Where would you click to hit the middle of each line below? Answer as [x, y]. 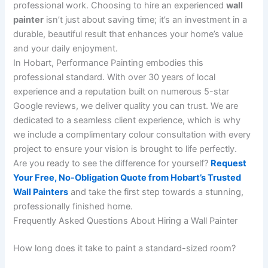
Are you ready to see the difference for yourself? [112, 163]
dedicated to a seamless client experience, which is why [127, 120]
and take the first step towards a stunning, [156, 192]
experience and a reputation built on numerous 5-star [121, 91]
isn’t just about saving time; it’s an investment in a [146, 19]
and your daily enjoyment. [66, 48]
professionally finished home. [73, 206]
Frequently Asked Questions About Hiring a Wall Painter [126, 220]
